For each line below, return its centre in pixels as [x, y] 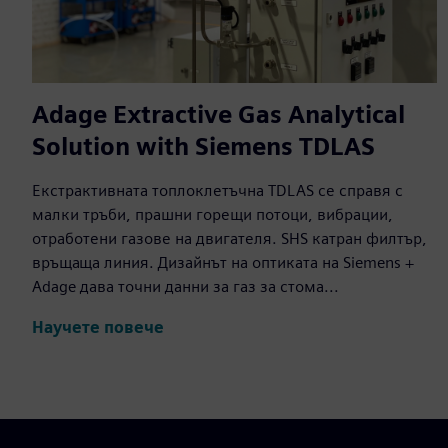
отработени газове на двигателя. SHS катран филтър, [229, 239]
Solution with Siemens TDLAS [203, 147]
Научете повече [98, 327]
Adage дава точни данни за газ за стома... [185, 287]
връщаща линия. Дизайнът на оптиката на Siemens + [223, 263]
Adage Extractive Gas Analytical [218, 115]
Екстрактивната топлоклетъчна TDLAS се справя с [217, 191]
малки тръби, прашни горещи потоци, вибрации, [212, 215]
